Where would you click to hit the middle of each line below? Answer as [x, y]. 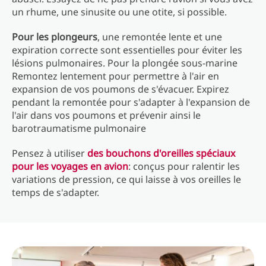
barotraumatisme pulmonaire [79, 128]
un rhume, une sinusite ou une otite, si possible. [119, 12]
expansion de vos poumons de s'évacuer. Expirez [121, 89]
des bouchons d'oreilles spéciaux [161, 153]
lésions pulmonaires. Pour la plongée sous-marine [125, 63]
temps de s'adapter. [57, 192]
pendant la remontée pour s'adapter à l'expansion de [131, 102]
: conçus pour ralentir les [184, 166]
